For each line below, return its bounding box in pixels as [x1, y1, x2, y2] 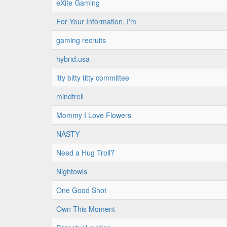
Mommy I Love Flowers [56, 110, 131, 120]
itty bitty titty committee [56, 72, 129, 83]
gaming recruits [56, 35, 106, 45]
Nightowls [56, 166, 87, 176]
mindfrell [56, 91, 84, 101]
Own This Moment [56, 204, 115, 214]
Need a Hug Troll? [56, 147, 115, 158]
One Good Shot [56, 185, 106, 195]
